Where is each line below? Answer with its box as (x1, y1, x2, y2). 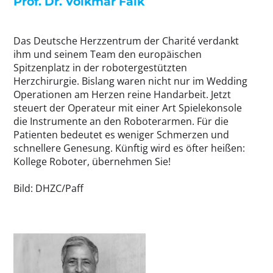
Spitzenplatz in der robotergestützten (13, 61, 187, 75)
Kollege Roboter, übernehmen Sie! (13, 155, 171, 169)
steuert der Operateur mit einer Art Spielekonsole (13, 101, 242, 115)
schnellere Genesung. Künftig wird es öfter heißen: (13, 141, 245, 155)
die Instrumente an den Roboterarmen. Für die (13, 115, 229, 129)
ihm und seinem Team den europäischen (13, 48, 202, 62)
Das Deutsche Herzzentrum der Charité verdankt (13, 34, 239, 48)
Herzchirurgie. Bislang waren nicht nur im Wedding (13, 74, 247, 88)
